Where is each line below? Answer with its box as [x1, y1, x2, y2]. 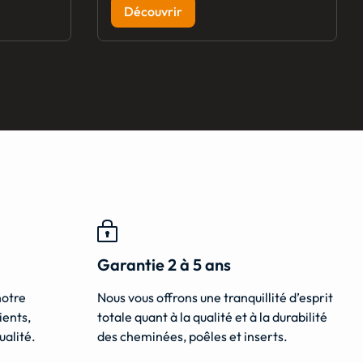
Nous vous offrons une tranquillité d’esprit [97, 289, 333, 306]
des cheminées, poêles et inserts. [97, 328, 288, 345]
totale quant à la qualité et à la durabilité [97, 309, 327, 326]
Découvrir [124, 3, 182, 20]
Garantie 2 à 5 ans [97, 254, 231, 275]
